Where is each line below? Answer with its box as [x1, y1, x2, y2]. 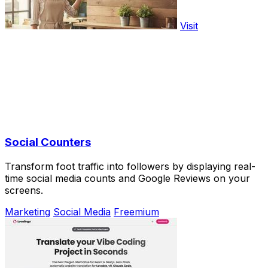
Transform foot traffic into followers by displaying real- [5, 160, 255, 172]
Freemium [114, 205, 159, 218]
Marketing [5, 205, 50, 218]
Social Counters [5, 135, 91, 150]
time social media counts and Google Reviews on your [5, 172, 250, 184]
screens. [5, 184, 43, 196]
